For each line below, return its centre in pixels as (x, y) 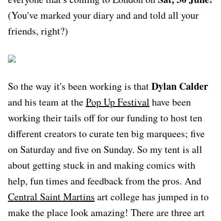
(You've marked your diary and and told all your (103, 15)
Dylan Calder (180, 86)
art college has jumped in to (152, 196)
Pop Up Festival (118, 102)
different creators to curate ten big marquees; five (106, 133)
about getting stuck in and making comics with (102, 165)
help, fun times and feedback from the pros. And (105, 181)
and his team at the (47, 102)
